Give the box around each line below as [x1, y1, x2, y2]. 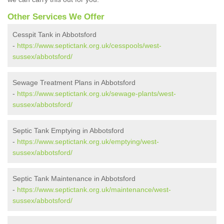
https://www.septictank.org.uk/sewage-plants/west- [17, 89, 176, 98]
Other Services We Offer [7, 12, 104, 22]
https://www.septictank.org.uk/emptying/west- [17, 137, 159, 146]
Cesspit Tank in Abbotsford [12, 30, 96, 39]
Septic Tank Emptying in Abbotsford [12, 126, 124, 135]
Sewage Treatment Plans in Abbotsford [12, 78, 135, 87]
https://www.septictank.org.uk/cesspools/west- [17, 41, 161, 50]
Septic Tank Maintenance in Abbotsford [12, 174, 135, 183]
